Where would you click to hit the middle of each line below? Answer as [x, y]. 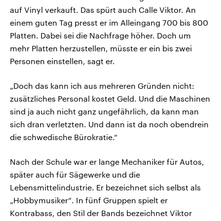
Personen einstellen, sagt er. [62, 61]
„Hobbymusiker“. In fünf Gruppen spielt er [89, 200]
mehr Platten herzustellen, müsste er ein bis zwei [101, 48]
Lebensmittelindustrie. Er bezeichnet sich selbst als [105, 187]
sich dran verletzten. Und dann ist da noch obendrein [109, 124]
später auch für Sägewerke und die [75, 175]
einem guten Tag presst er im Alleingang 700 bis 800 [109, 23]
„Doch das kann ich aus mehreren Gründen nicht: [102, 86]
